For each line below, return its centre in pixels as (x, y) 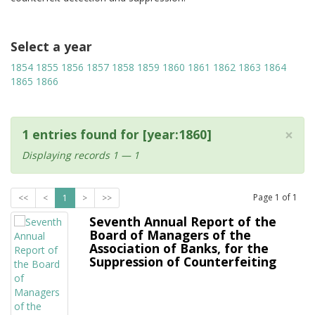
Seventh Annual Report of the (183, 221)
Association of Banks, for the (179, 248)
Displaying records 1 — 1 (81, 155)
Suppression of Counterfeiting (183, 262)
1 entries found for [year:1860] (117, 134)
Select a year (51, 46)
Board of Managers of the (170, 235)
